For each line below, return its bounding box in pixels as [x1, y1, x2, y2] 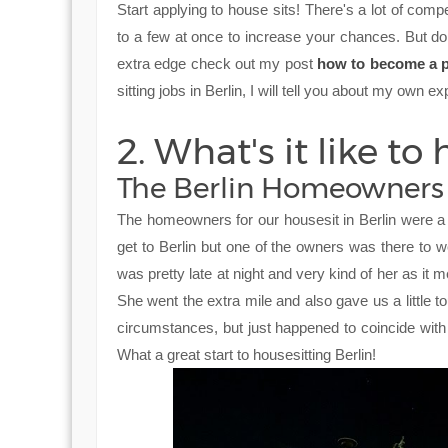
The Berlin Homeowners [117, 170, 444, 205]
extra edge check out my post [117, 54, 318, 72]
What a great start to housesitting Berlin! [117, 345, 376, 363]
